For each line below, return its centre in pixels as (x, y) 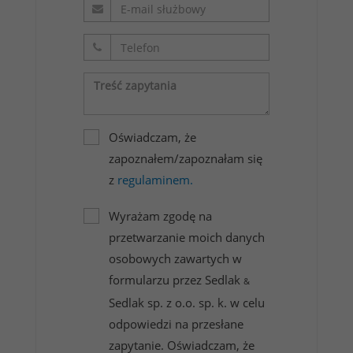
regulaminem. (155, 180)
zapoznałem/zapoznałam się (186, 159)
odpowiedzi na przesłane (176, 324)
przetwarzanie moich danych (187, 238)
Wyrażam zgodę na (160, 216)
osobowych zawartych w (175, 259)
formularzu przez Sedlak (176, 280)
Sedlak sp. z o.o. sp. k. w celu (187, 303)
